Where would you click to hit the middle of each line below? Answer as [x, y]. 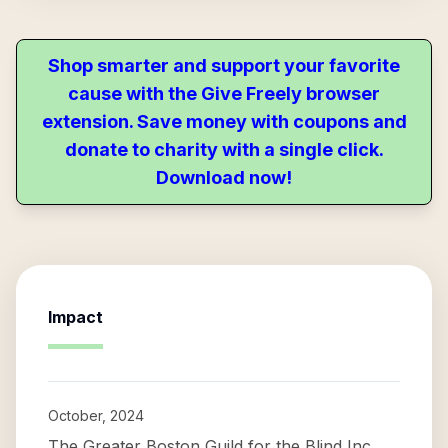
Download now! [224, 177]
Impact [75, 317]
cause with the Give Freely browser [224, 93]
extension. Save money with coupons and [224, 121]
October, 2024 [96, 415]
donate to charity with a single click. [224, 149]
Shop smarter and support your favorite [224, 65]
